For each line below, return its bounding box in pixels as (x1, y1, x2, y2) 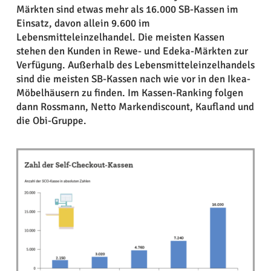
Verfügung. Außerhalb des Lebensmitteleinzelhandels (16, 58, 255, 71)
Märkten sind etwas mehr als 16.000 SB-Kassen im (16, 2, 238, 16)
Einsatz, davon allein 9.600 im (16, 16, 150, 30)
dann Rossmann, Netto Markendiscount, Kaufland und (16, 100, 254, 113)
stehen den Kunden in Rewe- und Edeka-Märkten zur (16, 44, 248, 57)
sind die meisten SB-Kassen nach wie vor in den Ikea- (16, 72, 250, 85)
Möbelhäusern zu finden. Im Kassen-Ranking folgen (16, 86, 243, 99)
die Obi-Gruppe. (16, 114, 87, 127)
